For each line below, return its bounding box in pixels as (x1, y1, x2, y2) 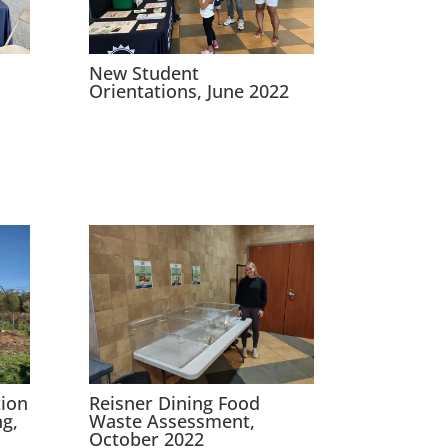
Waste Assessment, (89, 408, 256, 433)
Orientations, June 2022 (89, 78, 290, 103)
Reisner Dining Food (89, 390, 261, 415)
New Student (89, 60, 200, 85)
